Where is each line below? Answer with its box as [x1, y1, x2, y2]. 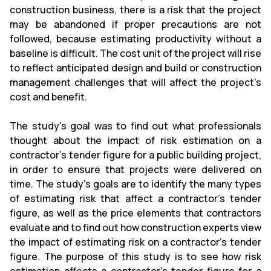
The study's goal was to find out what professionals [10, 119, 261, 132]
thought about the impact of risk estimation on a [10, 134, 261, 147]
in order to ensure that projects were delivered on [10, 163, 261, 176]
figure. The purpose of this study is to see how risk [10, 250, 261, 263]
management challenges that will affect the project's [10, 76, 261, 89]
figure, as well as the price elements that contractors [10, 206, 261, 220]
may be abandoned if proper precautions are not [10, 18, 261, 31]
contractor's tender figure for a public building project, [10, 148, 261, 162]
